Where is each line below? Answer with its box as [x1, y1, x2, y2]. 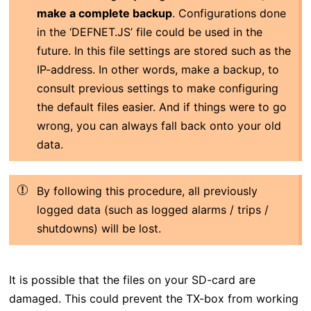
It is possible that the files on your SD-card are [8, 272, 255, 287]
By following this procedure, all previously [36, 183, 258, 198]
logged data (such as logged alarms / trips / [36, 202, 269, 217]
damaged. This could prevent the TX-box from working [8, 291, 299, 305]
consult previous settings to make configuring [36, 81, 278, 95]
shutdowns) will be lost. [36, 221, 161, 235]
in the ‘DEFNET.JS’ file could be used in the [36, 24, 262, 39]
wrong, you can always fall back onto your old [36, 118, 281, 133]
